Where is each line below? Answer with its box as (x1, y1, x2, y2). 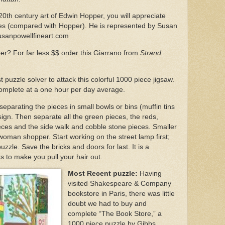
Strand (140, 49, 161, 57)
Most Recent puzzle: (67, 170, 138, 178)
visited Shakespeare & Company (67, 180, 171, 188)
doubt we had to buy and (67, 200, 147, 208)
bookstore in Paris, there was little (67, 190, 175, 198)
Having (137, 170, 162, 178)
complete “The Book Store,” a (67, 210, 162, 218)
